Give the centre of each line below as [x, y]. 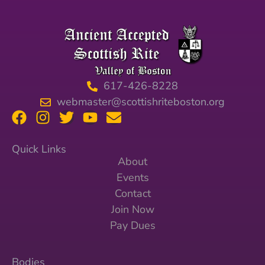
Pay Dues [132, 226]
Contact [132, 194]
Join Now [132, 210]
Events [132, 178]
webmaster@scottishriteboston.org [140, 102]
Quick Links [39, 149]
